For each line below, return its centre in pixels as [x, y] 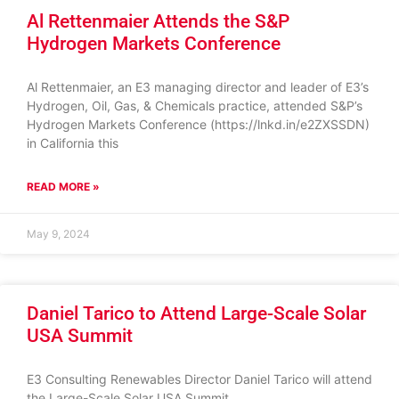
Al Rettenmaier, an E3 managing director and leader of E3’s [198, 87]
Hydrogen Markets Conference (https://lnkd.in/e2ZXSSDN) [198, 124]
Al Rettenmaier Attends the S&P [158, 21]
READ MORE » [63, 187]
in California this [73, 143]
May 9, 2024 [58, 234]
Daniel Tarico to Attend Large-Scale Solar [196, 313]
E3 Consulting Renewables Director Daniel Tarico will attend [199, 379]
